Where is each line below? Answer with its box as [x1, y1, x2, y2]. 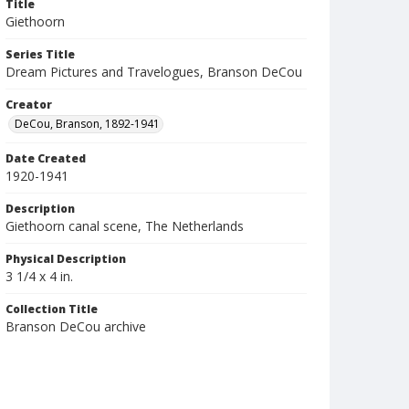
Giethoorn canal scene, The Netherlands [5, 217, 244, 235]
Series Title [5, 47, 75, 62]
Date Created [5, 151, 86, 166]
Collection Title [5, 301, 98, 317]
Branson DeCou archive [5, 318, 146, 335]
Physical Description [5, 251, 126, 267]
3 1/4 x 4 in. [5, 267, 73, 285]
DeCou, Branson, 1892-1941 [15, 116, 160, 131]
